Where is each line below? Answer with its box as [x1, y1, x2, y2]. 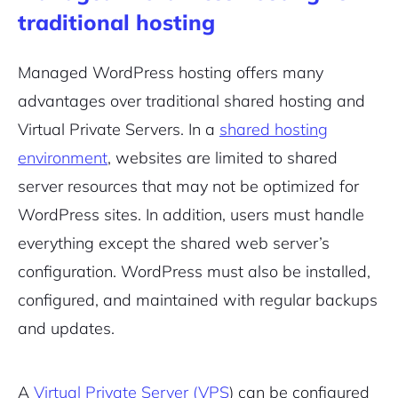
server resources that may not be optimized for [18, 176, 359, 197]
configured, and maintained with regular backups [18, 290, 378, 311]
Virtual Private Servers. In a [18, 119, 219, 140]
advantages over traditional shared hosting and [18, 91, 365, 112]
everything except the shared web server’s [18, 233, 330, 254]
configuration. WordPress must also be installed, [18, 261, 370, 283]
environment [18, 147, 107, 169]
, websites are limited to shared [107, 147, 338, 169]
